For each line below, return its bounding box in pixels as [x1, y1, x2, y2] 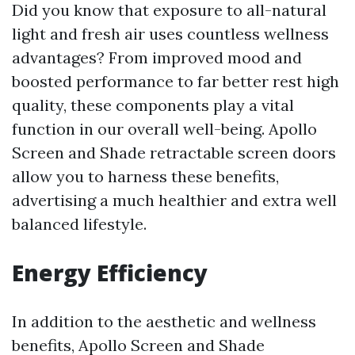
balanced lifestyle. [12, 214, 147, 234]
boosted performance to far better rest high [12, 71, 339, 91]
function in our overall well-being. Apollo [12, 119, 317, 139]
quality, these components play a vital [12, 95, 294, 115]
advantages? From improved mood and [12, 48, 302, 67]
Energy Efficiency [12, 258, 208, 288]
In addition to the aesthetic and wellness [12, 311, 316, 331]
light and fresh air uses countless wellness [12, 24, 329, 44]
